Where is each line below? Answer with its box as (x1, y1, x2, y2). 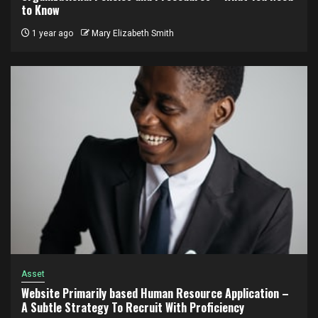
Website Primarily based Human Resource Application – (21, 284, 289, 302)
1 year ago (30, 28, 73, 38)
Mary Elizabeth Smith (92, 28, 174, 38)
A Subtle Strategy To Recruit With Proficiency (21, 298, 244, 316)
